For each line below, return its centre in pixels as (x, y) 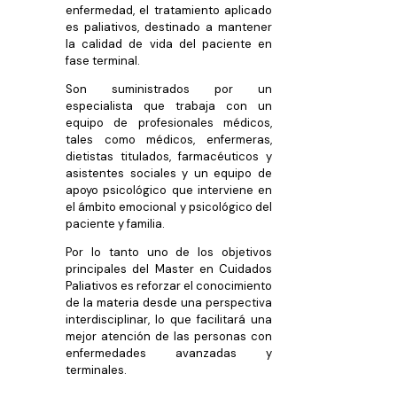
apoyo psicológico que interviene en (169, 190)
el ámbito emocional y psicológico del (169, 206)
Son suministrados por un (169, 89)
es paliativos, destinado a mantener (169, 27)
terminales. (96, 370)
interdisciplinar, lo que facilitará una (169, 319)
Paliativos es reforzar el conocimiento (169, 285)
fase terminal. (103, 60)
